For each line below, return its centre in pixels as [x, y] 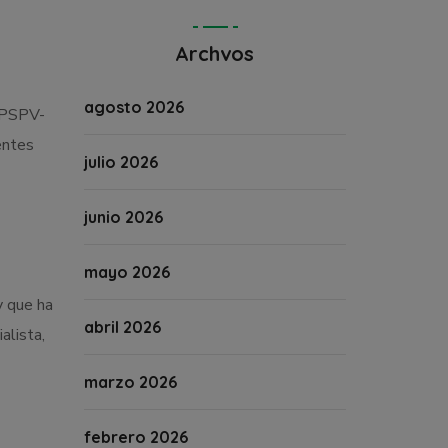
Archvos [215, 53]
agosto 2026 [133, 107]
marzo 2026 [130, 382]
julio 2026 [120, 162]
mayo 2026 [126, 272]
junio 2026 [123, 217]
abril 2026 [122, 327]
